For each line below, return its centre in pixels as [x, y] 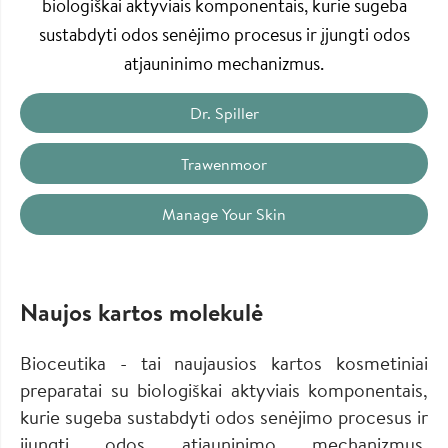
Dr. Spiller [224, 113]
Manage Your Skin [224, 214]
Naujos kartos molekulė [141, 311]
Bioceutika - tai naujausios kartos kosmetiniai [224, 362]
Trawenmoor [224, 163]
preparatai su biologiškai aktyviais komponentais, [224, 389]
